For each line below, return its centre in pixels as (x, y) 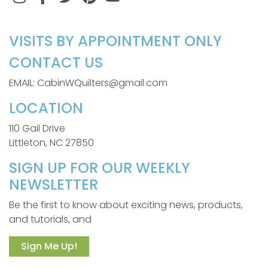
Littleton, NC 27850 (51, 143)
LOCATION (46, 108)
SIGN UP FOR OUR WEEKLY (100, 168)
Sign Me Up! (49, 246)
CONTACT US (56, 63)
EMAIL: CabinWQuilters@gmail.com (88, 83)
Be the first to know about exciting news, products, (126, 205)
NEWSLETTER (54, 185)
